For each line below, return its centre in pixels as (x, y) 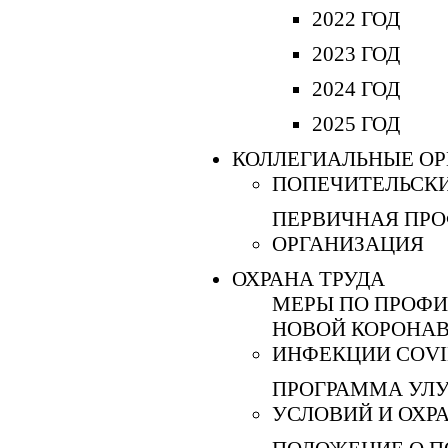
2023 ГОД (356, 53)
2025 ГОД (356, 123)
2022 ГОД (356, 18)
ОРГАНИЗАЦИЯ (348, 243)
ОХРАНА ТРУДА (308, 278)
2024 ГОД (356, 88)
